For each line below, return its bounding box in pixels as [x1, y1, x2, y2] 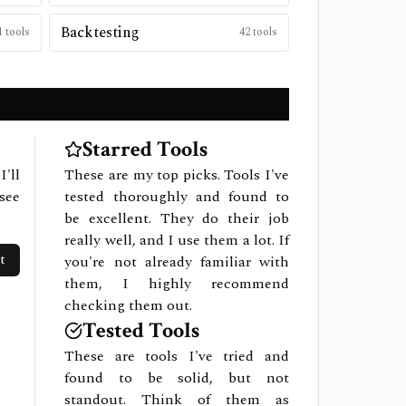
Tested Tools [82, 316, 200, 344]
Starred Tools [82, 135, 208, 163]
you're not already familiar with [64, 251, 289, 273]
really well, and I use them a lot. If [64, 229, 289, 251]
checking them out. [64, 295, 193, 316]
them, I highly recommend [64, 273, 289, 295]
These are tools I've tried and [64, 345, 289, 367]
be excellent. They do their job [64, 208, 289, 229]
